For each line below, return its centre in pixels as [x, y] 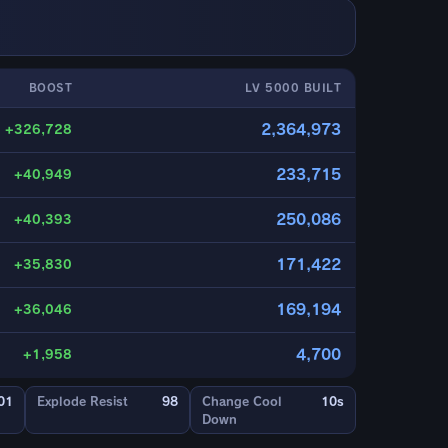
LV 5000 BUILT [292, 88]
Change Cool [242, 401]
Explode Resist [82, 401]
